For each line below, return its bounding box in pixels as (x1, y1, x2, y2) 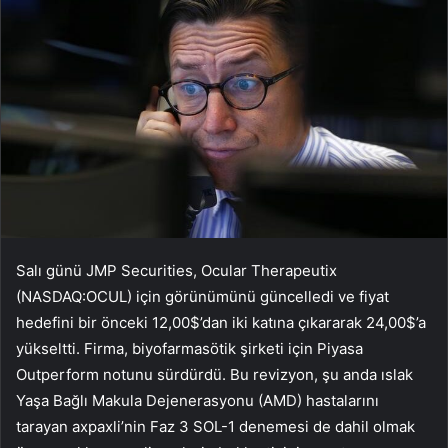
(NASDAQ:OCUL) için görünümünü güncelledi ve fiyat (16, 287, 389, 307)
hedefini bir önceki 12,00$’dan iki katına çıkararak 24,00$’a (16, 313, 426, 333)
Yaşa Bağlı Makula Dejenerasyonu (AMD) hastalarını (16, 391, 379, 411)
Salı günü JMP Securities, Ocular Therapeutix (16, 261, 337, 281)
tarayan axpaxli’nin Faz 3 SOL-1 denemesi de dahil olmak (16, 417, 415, 437)
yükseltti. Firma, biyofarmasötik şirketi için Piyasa (16, 339, 363, 359)
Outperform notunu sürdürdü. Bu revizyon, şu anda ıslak (16, 365, 413, 385)
